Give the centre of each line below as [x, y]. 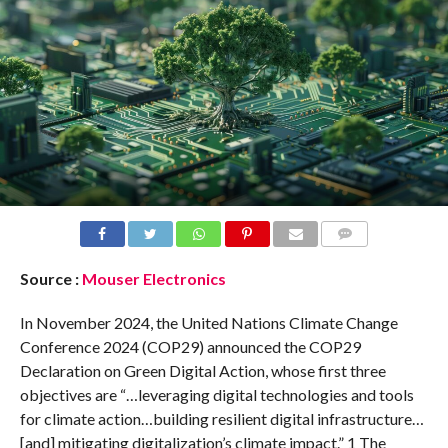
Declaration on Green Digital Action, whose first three [202, 370]
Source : [50, 278]
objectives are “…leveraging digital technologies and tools [216, 394]
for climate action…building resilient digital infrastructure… [221, 418]
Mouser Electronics [153, 278]
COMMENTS [361, 257]
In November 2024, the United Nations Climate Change [208, 322]
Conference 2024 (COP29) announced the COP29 [190, 346]
